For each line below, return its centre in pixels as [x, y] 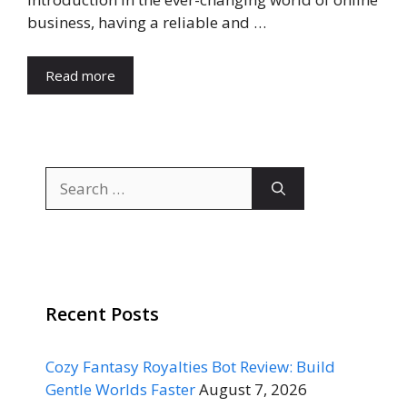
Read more [80, 75]
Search [69, 178]
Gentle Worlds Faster [120, 389]
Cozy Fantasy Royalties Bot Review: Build [190, 367]
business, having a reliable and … [147, 22]
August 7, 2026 [253, 389]
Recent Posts [102, 314]
